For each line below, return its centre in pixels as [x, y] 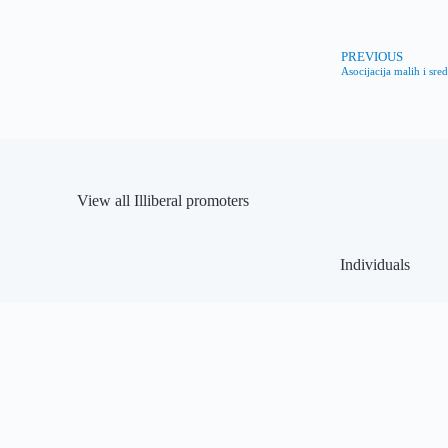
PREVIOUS [372, 57]
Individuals [374, 264]
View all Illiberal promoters [163, 200]
